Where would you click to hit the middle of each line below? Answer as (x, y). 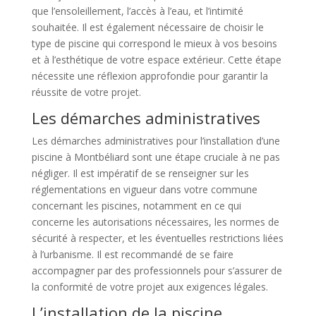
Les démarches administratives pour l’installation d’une (156, 140)
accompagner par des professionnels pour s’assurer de (157, 270)
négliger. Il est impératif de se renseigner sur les (140, 173)
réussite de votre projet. (86, 92)
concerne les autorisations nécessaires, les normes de (155, 221)
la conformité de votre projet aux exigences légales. (150, 286)
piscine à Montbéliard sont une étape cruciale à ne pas (156, 157)
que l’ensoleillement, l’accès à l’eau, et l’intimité (137, 11)
